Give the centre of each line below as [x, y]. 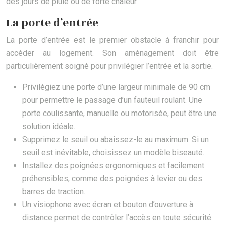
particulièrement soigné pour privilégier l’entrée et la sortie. [109, 66]
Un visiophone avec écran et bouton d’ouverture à [108, 205]
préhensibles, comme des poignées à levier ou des [112, 179]
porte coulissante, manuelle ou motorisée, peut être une [120, 114]
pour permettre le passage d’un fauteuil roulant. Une [112, 100]
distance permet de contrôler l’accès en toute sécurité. [118, 218]
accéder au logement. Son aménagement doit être [113, 53]
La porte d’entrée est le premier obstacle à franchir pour [113, 40]
